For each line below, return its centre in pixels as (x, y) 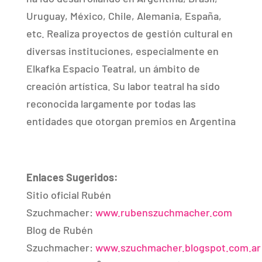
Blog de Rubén (59, 230)
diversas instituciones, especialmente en (122, 51)
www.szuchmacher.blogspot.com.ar (178, 247)
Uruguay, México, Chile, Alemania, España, (124, 16)
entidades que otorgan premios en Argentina (131, 121)
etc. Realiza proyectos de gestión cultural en (129, 33)
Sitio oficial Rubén (68, 195)
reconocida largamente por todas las (111, 104)
